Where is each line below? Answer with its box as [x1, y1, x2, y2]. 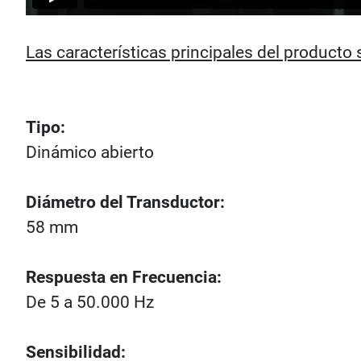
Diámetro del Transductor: [26, 193, 225, 212]
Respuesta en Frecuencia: [26, 268, 222, 287]
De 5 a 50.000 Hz [26, 293, 154, 312]
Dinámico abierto [26, 143, 154, 162]
